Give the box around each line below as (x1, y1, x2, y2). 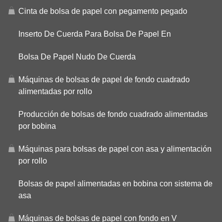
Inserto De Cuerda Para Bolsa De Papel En (18, 29, 171, 38)
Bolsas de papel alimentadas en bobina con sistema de (18, 179, 213, 188)
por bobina (18, 121, 56, 130)
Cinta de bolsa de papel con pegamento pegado (18, 6, 187, 15)
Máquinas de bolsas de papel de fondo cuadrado (18, 75, 190, 84)
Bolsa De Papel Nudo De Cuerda (18, 52, 136, 61)
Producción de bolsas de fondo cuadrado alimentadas (18, 110, 208, 118)
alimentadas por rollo (18, 87, 92, 96)
